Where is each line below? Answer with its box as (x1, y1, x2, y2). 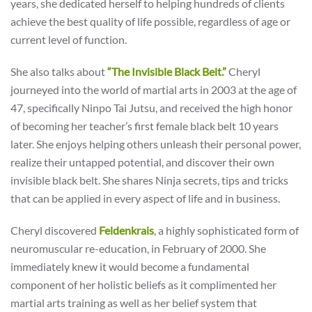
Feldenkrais (99, 224, 154, 237)
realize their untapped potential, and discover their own (10, 155, 274, 169)
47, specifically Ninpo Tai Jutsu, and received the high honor (10, 101, 292, 114)
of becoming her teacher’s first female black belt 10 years (10, 119, 279, 132)
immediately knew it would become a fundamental (10, 260, 249, 273)
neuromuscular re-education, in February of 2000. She (10, 242, 266, 255)
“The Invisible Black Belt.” (107, 65, 226, 78)
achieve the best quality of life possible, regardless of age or (10, 15, 290, 28)
